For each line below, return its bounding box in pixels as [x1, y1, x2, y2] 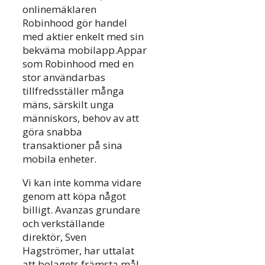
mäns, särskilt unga [22, 98, 114, 112]
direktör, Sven [22, 230, 86, 244]
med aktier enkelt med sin [22, 30, 144, 44]
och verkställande [22, 216, 105, 231]
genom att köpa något [22, 189, 126, 203]
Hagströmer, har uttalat [22, 244, 134, 258]
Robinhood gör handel [22, 16, 127, 30]
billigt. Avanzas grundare [22, 203, 140, 217]
